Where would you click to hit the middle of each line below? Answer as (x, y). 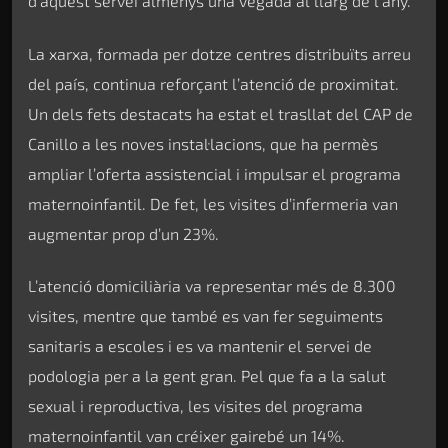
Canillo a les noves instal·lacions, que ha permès (203, 143)
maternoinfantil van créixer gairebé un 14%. (186, 435)
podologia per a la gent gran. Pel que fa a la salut (207, 375)
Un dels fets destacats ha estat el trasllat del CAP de (220, 113)
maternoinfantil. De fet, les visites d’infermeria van (213, 203)
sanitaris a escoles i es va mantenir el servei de (200, 345)
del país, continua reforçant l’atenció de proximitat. (213, 83)
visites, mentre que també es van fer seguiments (205, 315)
